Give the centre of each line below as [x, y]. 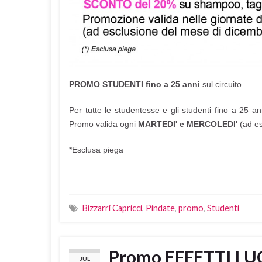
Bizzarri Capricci [112, 208]
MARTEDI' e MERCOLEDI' [187, 124]
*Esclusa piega [96, 149]
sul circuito [223, 84]
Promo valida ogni [102, 124]
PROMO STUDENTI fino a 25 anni [136, 84]
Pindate [160, 208]
